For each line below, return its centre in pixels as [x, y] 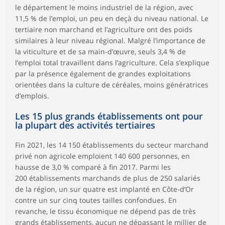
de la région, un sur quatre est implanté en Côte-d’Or [104, 189]
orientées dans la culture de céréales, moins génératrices [112, 85]
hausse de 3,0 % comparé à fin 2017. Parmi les [93, 167]
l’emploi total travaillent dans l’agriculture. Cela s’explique [112, 63]
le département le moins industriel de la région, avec [104, 8]
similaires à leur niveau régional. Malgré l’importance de [110, 41]
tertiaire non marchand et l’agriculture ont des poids [104, 30]
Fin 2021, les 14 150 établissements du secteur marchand [112, 145]
